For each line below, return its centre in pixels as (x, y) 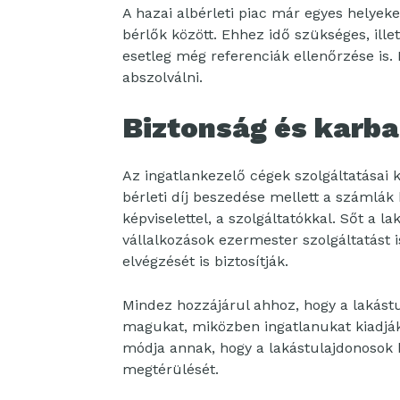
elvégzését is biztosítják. (205, 261)
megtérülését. (171, 369)
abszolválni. (162, 77)
